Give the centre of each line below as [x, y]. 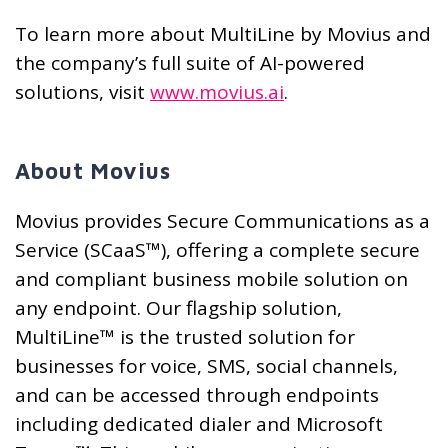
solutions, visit [82, 92]
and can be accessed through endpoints [197, 395]
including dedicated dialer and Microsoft [199, 424]
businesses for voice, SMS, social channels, [206, 366]
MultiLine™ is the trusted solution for [185, 337]
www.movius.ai [217, 92]
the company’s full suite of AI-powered [190, 63]
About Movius [93, 171]
